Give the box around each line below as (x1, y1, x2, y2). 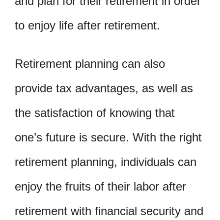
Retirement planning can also (15, 56, 165, 70)
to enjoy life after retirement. (15, 18, 160, 32)
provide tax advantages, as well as (15, 81, 193, 95)
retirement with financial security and (15, 204, 203, 218)
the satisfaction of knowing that (15, 106, 175, 119)
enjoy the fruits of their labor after (15, 179, 186, 193)
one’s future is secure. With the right (15, 130, 202, 144)
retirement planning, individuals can (15, 155, 196, 168)
